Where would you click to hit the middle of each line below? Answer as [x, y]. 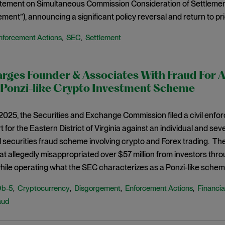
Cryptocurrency [43, 188]
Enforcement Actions [159, 188]
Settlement [103, 38]
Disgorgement [97, 188]
